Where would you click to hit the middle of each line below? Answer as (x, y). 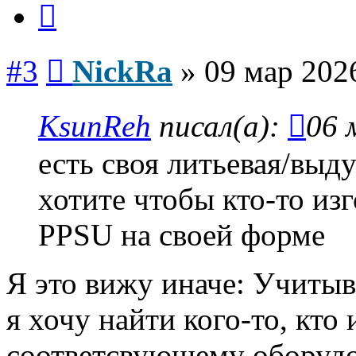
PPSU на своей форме (182, 235)
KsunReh (95, 126)
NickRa (122, 72)
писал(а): (219, 126)
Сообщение (95, 55)
